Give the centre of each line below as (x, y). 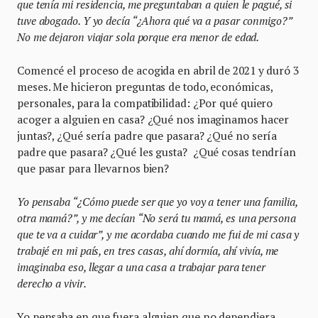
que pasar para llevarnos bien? (95, 168)
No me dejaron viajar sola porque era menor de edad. (139, 37)
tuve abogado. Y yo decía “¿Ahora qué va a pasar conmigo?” (154, 20)
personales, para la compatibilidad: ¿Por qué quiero (145, 103)
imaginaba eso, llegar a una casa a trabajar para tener (141, 267)
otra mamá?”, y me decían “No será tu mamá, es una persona (157, 218)
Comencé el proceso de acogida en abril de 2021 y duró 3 (158, 70)
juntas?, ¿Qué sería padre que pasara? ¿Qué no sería (147, 135)
